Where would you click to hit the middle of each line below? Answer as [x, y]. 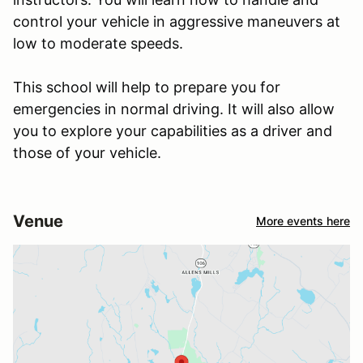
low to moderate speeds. [98, 43]
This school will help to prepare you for [147, 87]
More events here [303, 221]
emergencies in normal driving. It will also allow [174, 109]
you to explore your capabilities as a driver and [173, 130]
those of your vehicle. [87, 152]
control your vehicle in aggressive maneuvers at [177, 21]
